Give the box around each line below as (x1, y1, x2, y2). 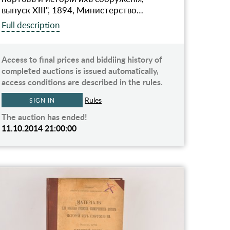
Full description (2, 19, 60, 31)
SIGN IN (29, 96, 55, 105)
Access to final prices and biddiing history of (2, 53, 163, 66)
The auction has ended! (2, 111, 88, 123)
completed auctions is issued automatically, (2, 65, 159, 77)
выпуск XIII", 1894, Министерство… (2, 4, 144, 16)
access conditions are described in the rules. (2, 76, 163, 88)
